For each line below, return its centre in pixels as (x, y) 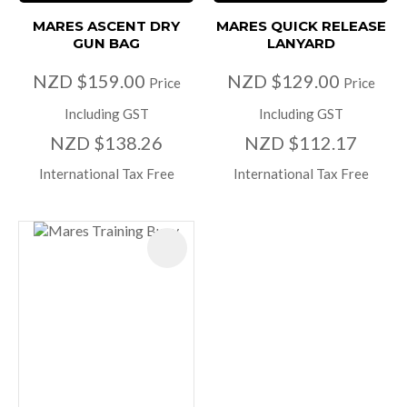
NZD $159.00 (90, 81)
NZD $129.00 (285, 81)
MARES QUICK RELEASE (301, 26)
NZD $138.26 (106, 143)
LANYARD (301, 44)
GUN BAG (106, 44)
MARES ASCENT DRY (106, 26)
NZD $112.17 (301, 143)
